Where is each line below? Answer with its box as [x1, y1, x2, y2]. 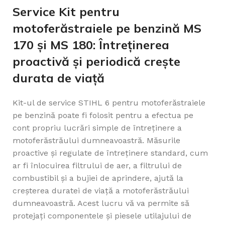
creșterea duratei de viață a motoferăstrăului [13, 186, 189, 196]
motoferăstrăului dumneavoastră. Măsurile [13, 136, 180, 146]
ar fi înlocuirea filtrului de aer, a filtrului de [13, 161, 182, 171]
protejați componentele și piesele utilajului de [13, 211, 191, 221]
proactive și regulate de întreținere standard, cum [13, 148, 208, 158]
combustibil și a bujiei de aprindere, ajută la [13, 173, 183, 183]
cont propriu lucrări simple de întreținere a [13, 123, 182, 133]
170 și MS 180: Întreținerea [13, 37, 169, 53]
